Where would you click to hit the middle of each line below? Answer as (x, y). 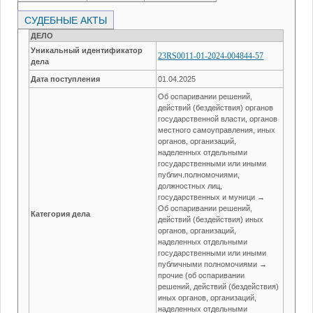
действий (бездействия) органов (216, 107)
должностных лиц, (190, 185)
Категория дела (61, 213)
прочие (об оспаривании (202, 275)
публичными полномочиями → (213, 264)
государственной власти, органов (218, 118)
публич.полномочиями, (199, 174)
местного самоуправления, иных (217, 130)
